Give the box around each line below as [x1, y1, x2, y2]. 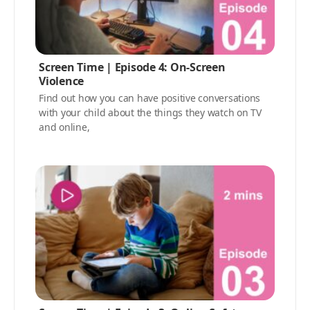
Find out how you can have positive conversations [39, 91, 260, 105]
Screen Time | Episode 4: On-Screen [39, 60, 226, 75]
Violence [39, 73, 84, 89]
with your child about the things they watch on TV [39, 106, 262, 120]
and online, [39, 120, 90, 134]
